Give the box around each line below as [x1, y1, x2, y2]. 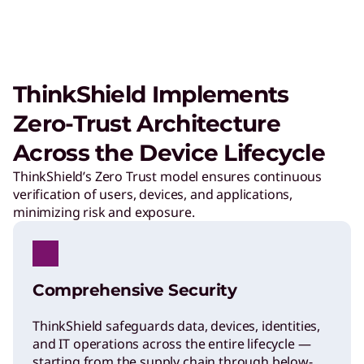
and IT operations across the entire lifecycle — [32, 335, 311, 353]
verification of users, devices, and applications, [13, 185, 293, 204]
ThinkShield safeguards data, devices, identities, [32, 317, 321, 336]
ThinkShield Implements [13, 80, 289, 109]
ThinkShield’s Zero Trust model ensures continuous [13, 167, 323, 186]
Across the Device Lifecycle [13, 139, 326, 167]
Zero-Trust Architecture [13, 110, 280, 138]
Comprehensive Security [32, 280, 236, 301]
